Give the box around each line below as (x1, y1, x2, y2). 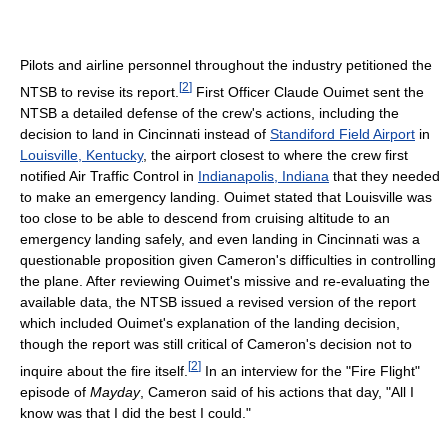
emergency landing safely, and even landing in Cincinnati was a (20, 230, 420, 247)
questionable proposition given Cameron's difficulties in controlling (20, 251, 436, 268)
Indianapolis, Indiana (198, 167, 329, 184)
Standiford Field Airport (270, 125, 415, 142)
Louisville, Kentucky (20, 146, 143, 163)
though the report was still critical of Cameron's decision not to (20, 335, 412, 352)
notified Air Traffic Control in (20, 167, 198, 184)
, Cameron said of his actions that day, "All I (140, 383, 414, 400)
